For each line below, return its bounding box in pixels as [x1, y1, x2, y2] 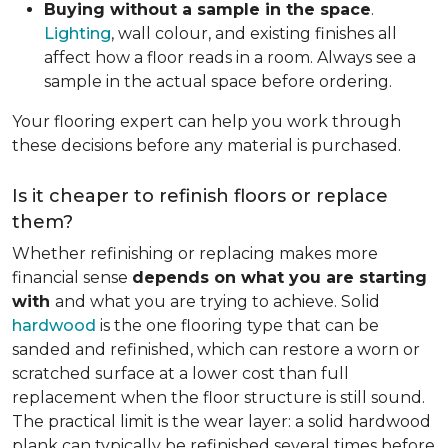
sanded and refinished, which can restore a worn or [12, 340, 420, 359]
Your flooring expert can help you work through [12, 112, 401, 131]
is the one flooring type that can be [96, 316, 379, 335]
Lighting [44, 24, 111, 43]
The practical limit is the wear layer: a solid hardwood [12, 412, 431, 431]
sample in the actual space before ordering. [44, 72, 392, 91]
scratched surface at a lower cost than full [12, 364, 349, 383]
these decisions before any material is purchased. [12, 136, 401, 155]
